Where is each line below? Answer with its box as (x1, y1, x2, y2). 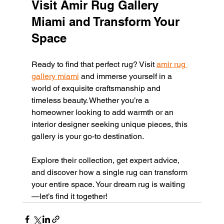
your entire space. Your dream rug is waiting (31, 179, 185, 189)
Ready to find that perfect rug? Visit (31, 59, 156, 69)
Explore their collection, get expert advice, (31, 155, 181, 165)
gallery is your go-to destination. (31, 131, 144, 141)
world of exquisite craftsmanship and (31, 83, 162, 93)
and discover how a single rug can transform (31, 167, 189, 177)
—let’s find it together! (31, 191, 107, 201)
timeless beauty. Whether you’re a (31, 95, 151, 105)
